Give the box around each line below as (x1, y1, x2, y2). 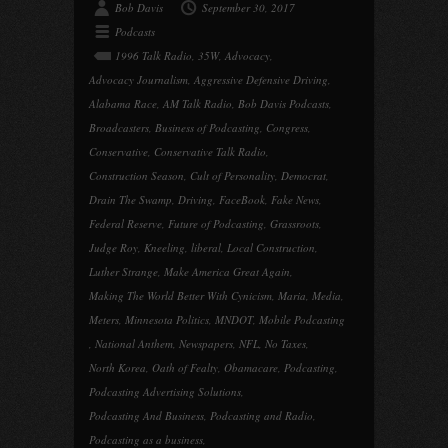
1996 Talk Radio (115, 48, 192, 63)
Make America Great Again (164, 264, 290, 279)
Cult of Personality (190, 168, 275, 183)
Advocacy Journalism (89, 72, 188, 87)
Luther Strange (89, 264, 158, 279)
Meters (89, 312, 119, 327)
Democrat (281, 168, 326, 183)
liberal (191, 240, 221, 255)
